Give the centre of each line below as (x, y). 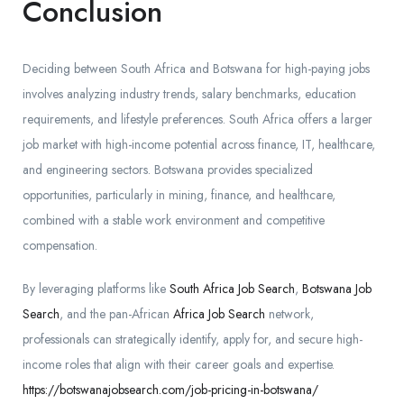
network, (289, 314)
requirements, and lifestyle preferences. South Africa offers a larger (197, 119)
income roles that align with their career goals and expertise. (179, 365)
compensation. (60, 246)
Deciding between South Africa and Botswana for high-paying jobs (196, 69)
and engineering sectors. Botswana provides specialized (168, 170)
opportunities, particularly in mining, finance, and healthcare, (179, 195)
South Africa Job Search (232, 289)
